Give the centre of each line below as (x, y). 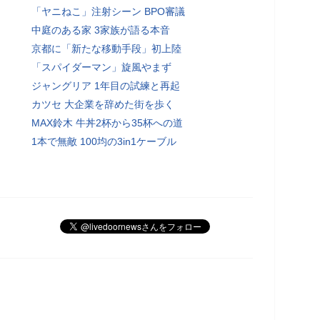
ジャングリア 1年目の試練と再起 (106, 85)
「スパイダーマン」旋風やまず (101, 67)
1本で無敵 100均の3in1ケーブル (104, 141)
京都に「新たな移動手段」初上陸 (106, 48)
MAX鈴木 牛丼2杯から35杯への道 (107, 122)
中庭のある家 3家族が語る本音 (101, 30)
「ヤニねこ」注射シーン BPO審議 (108, 11)
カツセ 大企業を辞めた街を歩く (103, 104)
